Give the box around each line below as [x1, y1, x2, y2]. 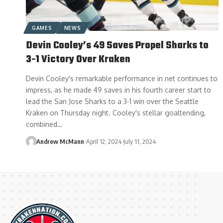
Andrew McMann [36, 137, 84, 145]
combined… [26, 119, 62, 128]
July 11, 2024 [123, 137, 156, 145]
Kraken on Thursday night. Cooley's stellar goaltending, [26, 108, 206, 117]
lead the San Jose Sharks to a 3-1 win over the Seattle [26, 97, 199, 106]
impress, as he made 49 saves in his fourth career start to [26, 85, 211, 94]
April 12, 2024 [86, 137, 121, 145]
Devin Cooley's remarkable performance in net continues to [26, 74, 218, 83]
